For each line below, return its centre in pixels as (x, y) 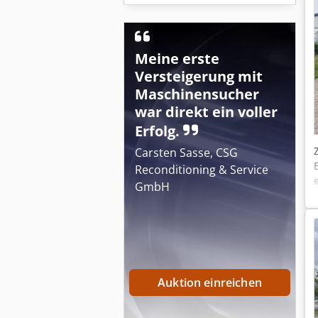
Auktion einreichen (210, 283)
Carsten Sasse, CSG (186, 153)
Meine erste (177, 59)
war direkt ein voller (206, 112)
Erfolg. (159, 131)
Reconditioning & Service (202, 170)
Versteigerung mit (199, 76)
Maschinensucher (197, 94)
